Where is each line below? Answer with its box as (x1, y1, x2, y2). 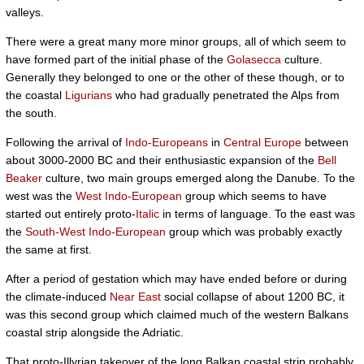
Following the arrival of (6, 136, 125, 149)
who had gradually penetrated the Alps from (112, 89, 340, 102)
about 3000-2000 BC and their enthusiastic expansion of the (6, 154, 318, 167)
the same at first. (6, 243, 92, 256)
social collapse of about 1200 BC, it (161, 290, 344, 303)
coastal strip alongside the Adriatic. (6, 326, 184, 339)
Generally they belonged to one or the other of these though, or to (6, 71, 344, 84)
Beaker (6, 171, 42, 184)
